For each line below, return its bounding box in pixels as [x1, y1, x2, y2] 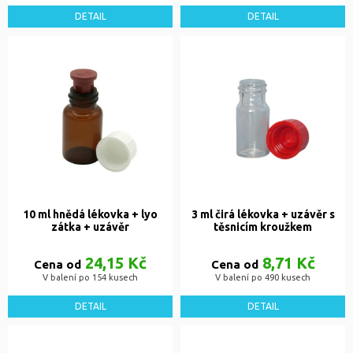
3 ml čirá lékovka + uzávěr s [191, 208, 335, 221]
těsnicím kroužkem [214, 221, 312, 234]
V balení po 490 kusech [215, 273, 310, 283]
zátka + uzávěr [51, 221, 129, 234]
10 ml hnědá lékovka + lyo [23, 208, 158, 221]
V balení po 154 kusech [43, 273, 138, 283]
